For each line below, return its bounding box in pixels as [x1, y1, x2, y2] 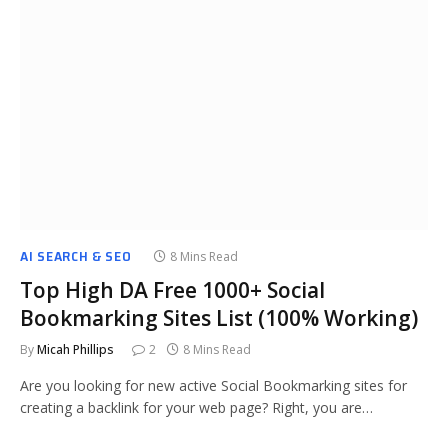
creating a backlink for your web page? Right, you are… [20, 397, 373, 417]
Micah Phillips [37, 340, 114, 358]
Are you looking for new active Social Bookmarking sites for [20, 375, 407, 395]
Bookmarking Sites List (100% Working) [20, 303, 418, 332]
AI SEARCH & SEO [20, 244, 132, 267]
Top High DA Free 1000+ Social [20, 275, 325, 304]
